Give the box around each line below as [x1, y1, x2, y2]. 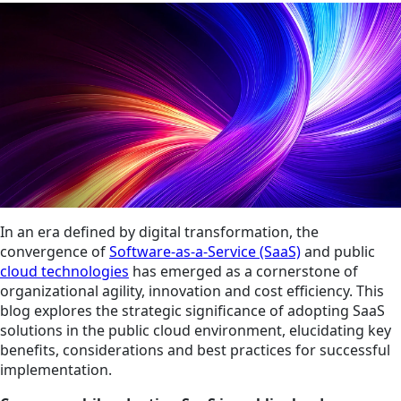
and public [301, 242, 375, 262]
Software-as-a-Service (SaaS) [109, 242, 301, 262]
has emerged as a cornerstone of [129, 261, 358, 282]
